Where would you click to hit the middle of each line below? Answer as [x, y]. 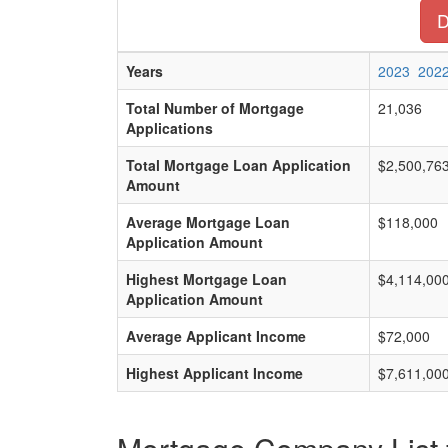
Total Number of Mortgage [215, 108]
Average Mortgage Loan [208, 222]
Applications [169, 128]
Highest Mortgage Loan [206, 279]
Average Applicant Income [216, 336]
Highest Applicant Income [214, 373]
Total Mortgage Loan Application [238, 165]
